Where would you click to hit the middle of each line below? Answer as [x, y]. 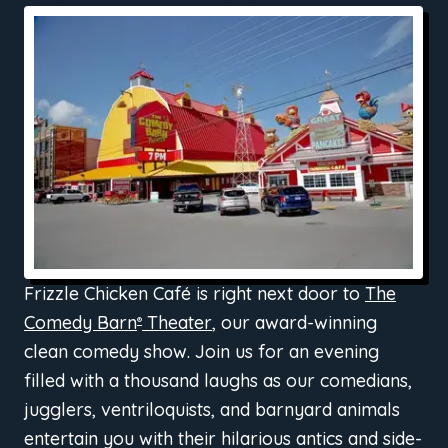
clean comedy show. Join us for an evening [201, 351]
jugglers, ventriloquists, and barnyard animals [212, 409]
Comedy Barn [80, 322]
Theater [177, 322]
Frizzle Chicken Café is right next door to [194, 293]
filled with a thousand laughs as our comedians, [218, 380]
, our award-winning [294, 322]
